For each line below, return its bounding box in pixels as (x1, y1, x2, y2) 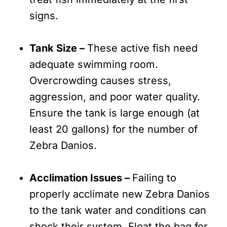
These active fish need (87, 42, 198, 55)
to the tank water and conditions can (29, 204, 206, 217)
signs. (29, 10, 58, 22)
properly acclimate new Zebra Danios (29, 188, 210, 201)
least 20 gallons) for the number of (29, 123, 198, 136)
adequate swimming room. (29, 58, 158, 71)
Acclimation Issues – (29, 172, 132, 184)
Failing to (132, 172, 176, 184)
